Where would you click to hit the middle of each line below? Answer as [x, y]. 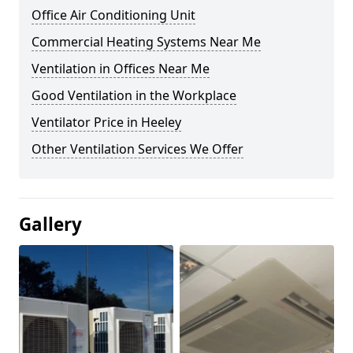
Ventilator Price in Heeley [106, 122]
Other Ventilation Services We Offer [137, 149]
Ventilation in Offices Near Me [121, 69]
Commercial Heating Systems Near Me [146, 42]
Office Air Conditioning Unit [113, 15]
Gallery [50, 224]
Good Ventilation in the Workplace [134, 95]
